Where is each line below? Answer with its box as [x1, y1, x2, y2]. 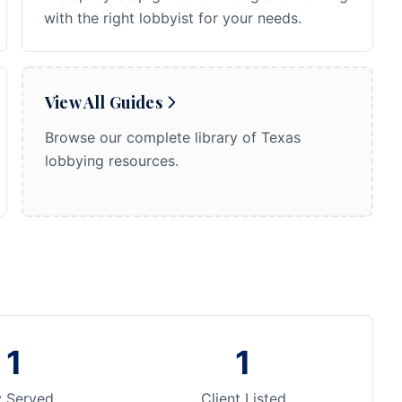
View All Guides [45, 92, 162, 113]
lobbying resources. [45, 152, 179, 170]
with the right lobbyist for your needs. [44, 9, 301, 27]
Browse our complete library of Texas [45, 128, 301, 146]
